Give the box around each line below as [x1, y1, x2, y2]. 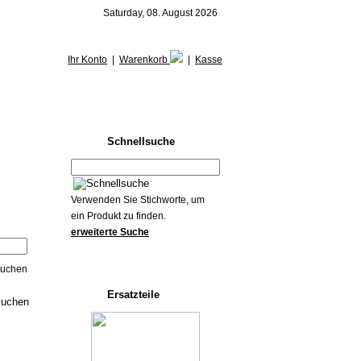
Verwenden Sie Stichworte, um [71, 194, 205, 205]
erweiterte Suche [71, 226, 149, 238]
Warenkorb [119, 54, 170, 65]
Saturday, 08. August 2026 [103, 7, 222, 19]
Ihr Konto [68, 54, 107, 65]
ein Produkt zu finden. [71, 210, 166, 222]
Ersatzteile [107, 288, 160, 301]
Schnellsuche [107, 135, 175, 147]
